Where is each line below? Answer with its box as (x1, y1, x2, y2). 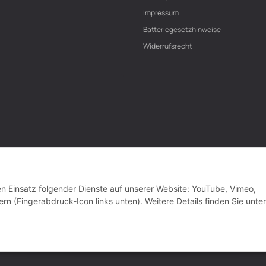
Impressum (143, 8, 179, 18)
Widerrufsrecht (143, 41, 192, 52)
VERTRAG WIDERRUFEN (88, 216, 178, 227)
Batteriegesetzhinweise (143, 24, 221, 35)
